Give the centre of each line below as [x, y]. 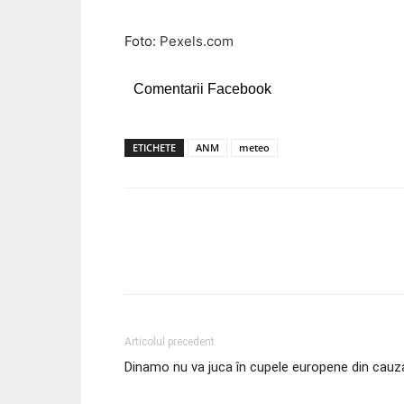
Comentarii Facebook [202, 89]
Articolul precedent [170, 342]
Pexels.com [197, 41]
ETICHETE [154, 148]
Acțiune [186, 258]
